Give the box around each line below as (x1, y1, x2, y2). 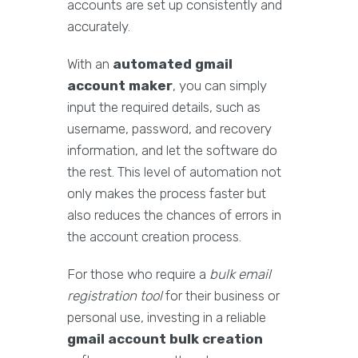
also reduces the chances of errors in (67, 207, 281, 224)
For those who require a (67, 266, 209, 283)
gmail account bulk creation (67, 331, 263, 348)
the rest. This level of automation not (67, 164, 281, 181)
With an (67, 56, 113, 73)
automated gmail (113, 56, 233, 73)
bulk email (209, 266, 271, 283)
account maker (67, 78, 173, 94)
